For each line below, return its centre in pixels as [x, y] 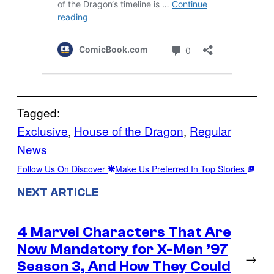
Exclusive [43, 130]
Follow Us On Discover [62, 168]
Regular [210, 130]
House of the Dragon [129, 130]
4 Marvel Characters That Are [124, 232]
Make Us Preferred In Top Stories [181, 168]
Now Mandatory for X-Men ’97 [123, 250]
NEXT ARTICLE [58, 193]
